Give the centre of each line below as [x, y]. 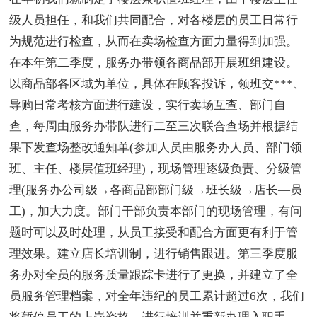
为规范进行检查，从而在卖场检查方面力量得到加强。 [154, 42]
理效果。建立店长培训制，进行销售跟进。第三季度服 [154, 254]
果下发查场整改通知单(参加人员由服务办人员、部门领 [156, 148]
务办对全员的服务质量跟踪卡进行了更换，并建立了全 [154, 275]
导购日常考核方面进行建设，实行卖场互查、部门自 [148, 105]
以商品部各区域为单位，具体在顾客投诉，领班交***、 [157, 84]
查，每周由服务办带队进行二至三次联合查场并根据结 [154, 127]
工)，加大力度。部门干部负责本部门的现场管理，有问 [156, 212]
